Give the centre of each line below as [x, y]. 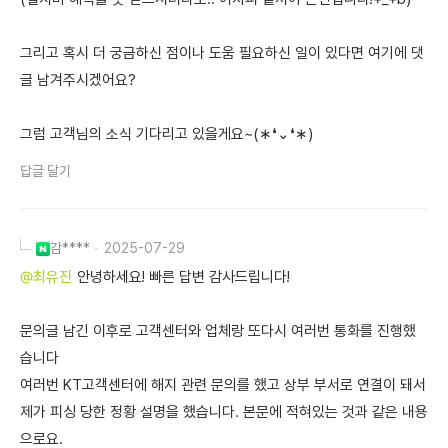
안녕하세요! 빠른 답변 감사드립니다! [183, 277]
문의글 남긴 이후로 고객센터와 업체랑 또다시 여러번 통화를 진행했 [218, 331]
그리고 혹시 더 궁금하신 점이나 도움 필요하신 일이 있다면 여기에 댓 [222, 53]
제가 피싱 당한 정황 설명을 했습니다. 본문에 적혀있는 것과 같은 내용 [224, 412]
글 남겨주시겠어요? [78, 80]
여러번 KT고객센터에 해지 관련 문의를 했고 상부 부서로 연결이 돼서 [223, 385]
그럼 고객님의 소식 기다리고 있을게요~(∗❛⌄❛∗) [166, 134]
